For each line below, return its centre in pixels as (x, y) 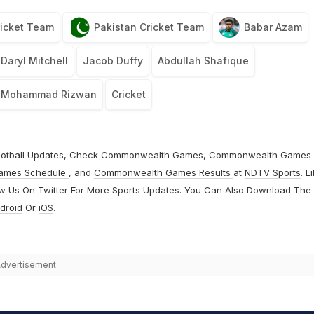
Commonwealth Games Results (163, 173)
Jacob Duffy (112, 61)
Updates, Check (64, 155)
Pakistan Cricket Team (149, 27)
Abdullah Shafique (203, 61)
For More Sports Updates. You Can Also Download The (189, 190)
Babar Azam (273, 27)
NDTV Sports (272, 173)
